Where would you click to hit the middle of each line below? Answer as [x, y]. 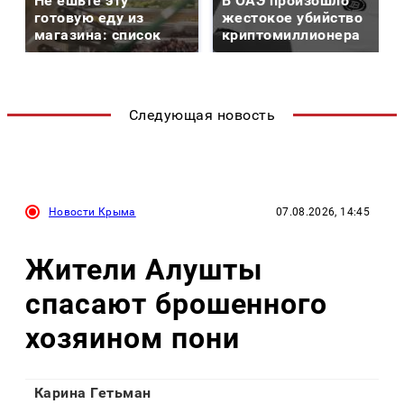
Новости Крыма [92, 212]
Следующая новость [202, 115]
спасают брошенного [177, 303]
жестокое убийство [293, 18]
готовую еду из [89, 18]
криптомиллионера [291, 35]
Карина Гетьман [93, 393]
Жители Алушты [144, 269]
